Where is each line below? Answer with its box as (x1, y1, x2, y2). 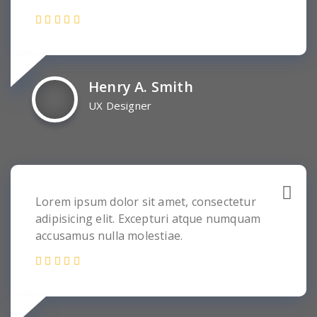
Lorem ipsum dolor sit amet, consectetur (35, 194, 256, 209)
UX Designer (88, 98, 152, 113)
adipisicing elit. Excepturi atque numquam (35, 211, 261, 226)
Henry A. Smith (88, 77, 193, 96)
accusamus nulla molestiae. (35, 228, 183, 243)
